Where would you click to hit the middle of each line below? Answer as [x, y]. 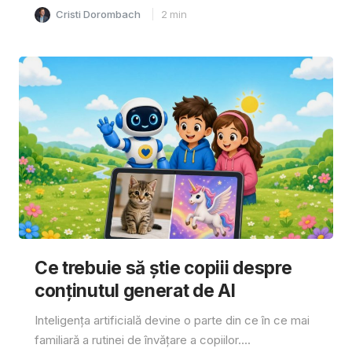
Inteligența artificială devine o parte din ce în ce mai [172, 320]
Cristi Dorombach [98, 14]
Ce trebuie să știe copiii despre [163, 267]
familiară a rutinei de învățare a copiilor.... [142, 339]
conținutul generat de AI [135, 290]
